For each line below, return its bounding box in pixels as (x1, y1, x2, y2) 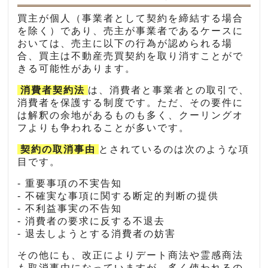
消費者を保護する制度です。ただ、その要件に (17, 98, 244, 108)
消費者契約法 (20, 85, 86, 96)
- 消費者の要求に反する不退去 (17, 216, 166, 227)
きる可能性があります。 (17, 63, 136, 74)
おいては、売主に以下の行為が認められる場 (17, 38, 233, 49)
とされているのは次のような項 (99, 144, 250, 155)
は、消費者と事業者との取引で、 (88, 85, 250, 96)
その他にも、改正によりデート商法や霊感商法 (17, 250, 244, 261)
